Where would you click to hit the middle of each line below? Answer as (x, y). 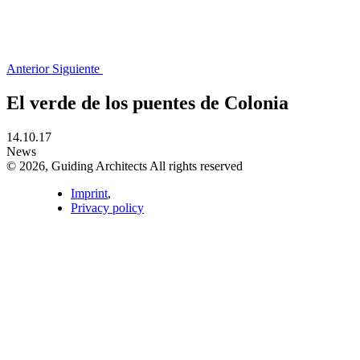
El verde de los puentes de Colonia (147, 102)
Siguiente (76, 69)
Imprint (89, 193)
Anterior (28, 69)
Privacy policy (107, 207)
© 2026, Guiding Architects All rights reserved (125, 166)
